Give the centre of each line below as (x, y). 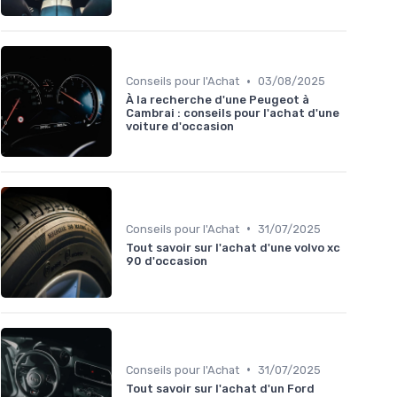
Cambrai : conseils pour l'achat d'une (233, 113)
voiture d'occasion (180, 127)
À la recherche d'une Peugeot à (218, 100)
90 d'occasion (167, 261)
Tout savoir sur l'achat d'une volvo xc (233, 247)
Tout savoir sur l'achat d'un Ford (220, 388)
